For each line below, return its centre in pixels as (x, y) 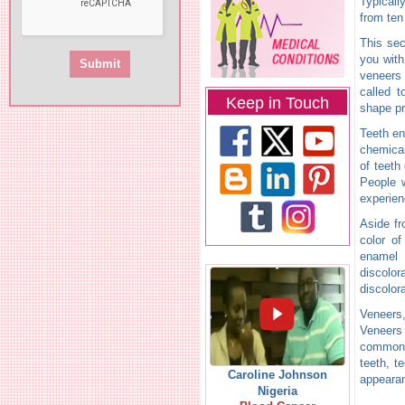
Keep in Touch (278, 103)
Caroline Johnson (278, 375)
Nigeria (278, 391)
